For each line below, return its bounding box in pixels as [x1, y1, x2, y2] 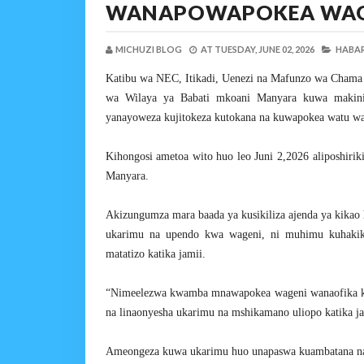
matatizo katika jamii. [105, 248, 206, 260]
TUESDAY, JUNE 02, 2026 [214, 44, 314, 54]
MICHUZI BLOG [115, 44, 182, 54]
